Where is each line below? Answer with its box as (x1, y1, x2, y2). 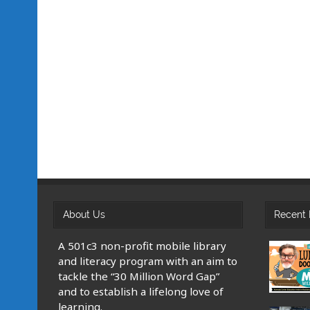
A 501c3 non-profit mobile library (58, 238, 227, 253)
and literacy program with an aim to (58, 253, 238, 268)
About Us (62, 208, 105, 220)
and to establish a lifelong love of (58, 284, 224, 298)
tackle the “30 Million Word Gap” (58, 268, 220, 283)
